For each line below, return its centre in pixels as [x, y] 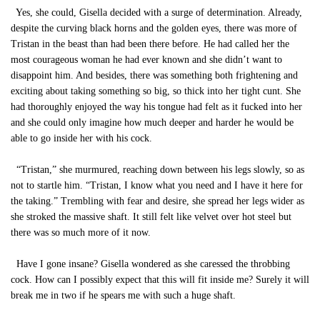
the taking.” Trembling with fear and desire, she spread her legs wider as [157, 201]
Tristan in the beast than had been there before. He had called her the [150, 44]
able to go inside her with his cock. [81, 138]
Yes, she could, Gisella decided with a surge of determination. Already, [156, 12]
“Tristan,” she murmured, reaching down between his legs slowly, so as [157, 170]
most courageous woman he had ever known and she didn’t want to [146, 60]
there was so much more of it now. [81, 232]
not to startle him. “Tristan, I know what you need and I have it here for [157, 185]
